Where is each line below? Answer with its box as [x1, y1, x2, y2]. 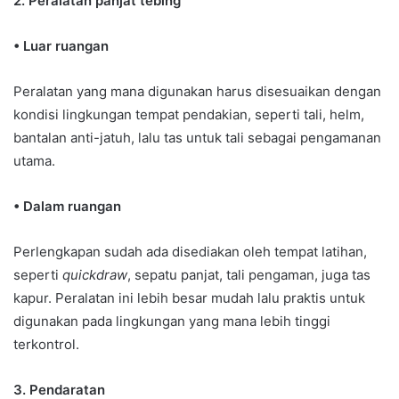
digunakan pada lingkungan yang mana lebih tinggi [13, 312, 330, 330]
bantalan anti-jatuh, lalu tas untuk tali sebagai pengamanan [13, 128, 381, 146]
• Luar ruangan [13, 37, 109, 54]
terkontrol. [13, 335, 79, 353]
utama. [13, 151, 55, 169]
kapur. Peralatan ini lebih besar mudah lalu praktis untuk [13, 289, 365, 306]
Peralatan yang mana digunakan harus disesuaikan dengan [13, 82, 381, 100]
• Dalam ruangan [13, 197, 121, 215]
